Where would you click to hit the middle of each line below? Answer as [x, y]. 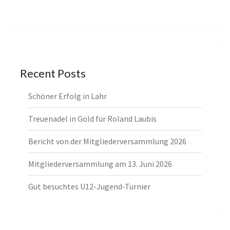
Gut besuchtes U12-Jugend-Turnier [89, 187]
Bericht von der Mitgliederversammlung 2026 [107, 141]
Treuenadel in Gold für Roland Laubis [92, 119]
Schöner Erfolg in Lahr [68, 96]
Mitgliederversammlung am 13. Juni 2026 [100, 164]
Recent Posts [53, 73]
